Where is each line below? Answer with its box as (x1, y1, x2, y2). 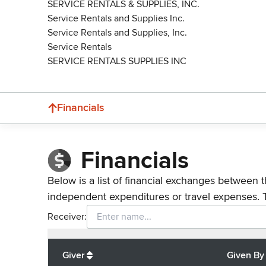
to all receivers (152, 239, 215, 251)
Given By (227, 249, 264, 261)
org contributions (79, 239, 150, 251)
